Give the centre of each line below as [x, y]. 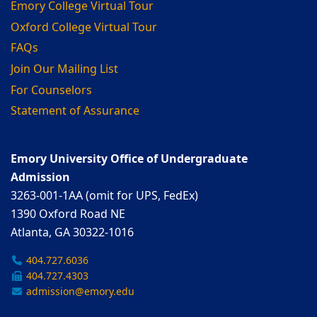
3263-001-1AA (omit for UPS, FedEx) [104, 196]
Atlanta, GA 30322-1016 [72, 233]
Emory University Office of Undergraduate [129, 159]
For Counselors [51, 90]
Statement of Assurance [75, 111]
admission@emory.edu [79, 292]
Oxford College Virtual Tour [84, 27]
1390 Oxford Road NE [68, 214]
